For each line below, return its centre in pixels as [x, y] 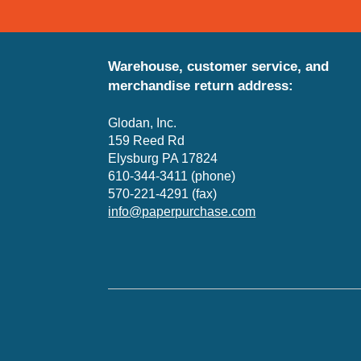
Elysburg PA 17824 [163, 159]
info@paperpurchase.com [182, 212]
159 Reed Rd [147, 141]
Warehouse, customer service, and [219, 66]
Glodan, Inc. [143, 123]
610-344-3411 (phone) [172, 176]
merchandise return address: [201, 86]
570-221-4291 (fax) [163, 194]
